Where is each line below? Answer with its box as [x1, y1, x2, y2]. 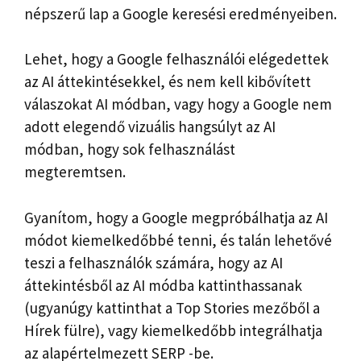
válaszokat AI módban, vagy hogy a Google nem [24, 94, 332, 114]
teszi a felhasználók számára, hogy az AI [24, 252, 283, 272]
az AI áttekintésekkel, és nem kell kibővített [24, 72, 311, 92]
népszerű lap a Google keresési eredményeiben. [24, 3, 337, 23]
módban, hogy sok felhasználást [24, 139, 235, 160]
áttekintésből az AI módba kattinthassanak [24, 275, 302, 295]
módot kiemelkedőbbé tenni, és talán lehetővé [24, 230, 332, 250]
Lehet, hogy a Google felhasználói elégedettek [24, 49, 329, 69]
